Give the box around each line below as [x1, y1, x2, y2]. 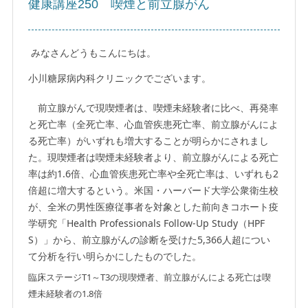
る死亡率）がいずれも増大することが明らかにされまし [28, 134, 269, 148]
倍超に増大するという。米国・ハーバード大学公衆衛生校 [28, 184, 279, 197]
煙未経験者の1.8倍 [28, 287, 103, 300]
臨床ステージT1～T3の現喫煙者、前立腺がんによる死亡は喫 [28, 271, 272, 284]
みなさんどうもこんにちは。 [28, 47, 157, 59]
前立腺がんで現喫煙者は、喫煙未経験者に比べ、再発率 [28, 101, 279, 115]
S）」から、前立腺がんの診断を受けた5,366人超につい [28, 233, 271, 247]
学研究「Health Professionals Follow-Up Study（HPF [28, 217, 265, 230]
